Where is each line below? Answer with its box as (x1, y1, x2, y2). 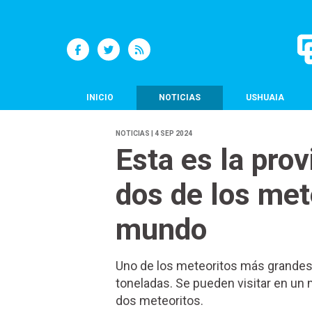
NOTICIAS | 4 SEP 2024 (115, 130, 192, 138)
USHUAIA (245, 92, 284, 102)
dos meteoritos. (115, 293, 203, 309)
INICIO (86, 92, 114, 102)
